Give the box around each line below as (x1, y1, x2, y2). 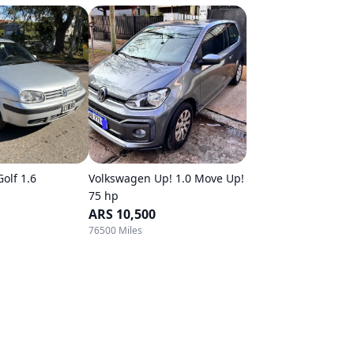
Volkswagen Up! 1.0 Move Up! (88, 171, 244, 186)
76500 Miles (88, 224, 142, 237)
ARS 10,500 (88, 205, 156, 223)
